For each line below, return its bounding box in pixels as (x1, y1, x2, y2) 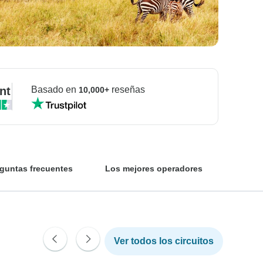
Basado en (31, 84, 79, 95)
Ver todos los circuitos (114, 235, 214, 246)
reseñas (109, 84, 145, 95)
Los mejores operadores (104, 163, 203, 173)
